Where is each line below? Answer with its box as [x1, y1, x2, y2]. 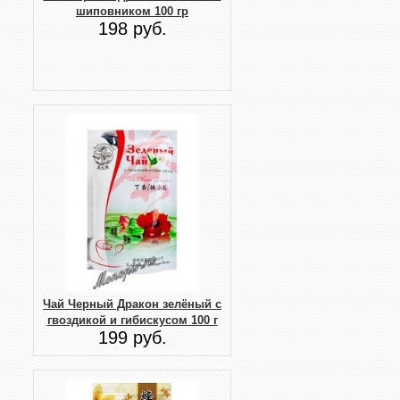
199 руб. [97, 328, 167, 348]
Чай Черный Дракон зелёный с [43, 297, 221, 312]
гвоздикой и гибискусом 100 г [46, 313, 218, 328]
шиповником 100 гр [76, 4, 188, 18]
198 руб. [97, 18, 167, 38]
